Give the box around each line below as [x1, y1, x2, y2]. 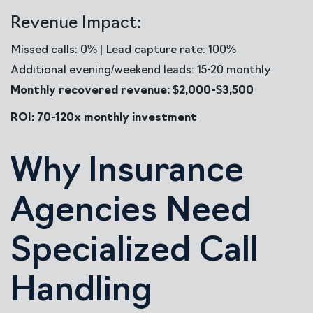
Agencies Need [10, 196, 252, 229]
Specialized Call [10, 235, 259, 269]
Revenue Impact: [10, 15, 141, 32]
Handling [10, 275, 152, 309]
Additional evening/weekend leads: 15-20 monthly [10, 65, 271, 76]
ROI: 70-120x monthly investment [10, 112, 197, 124]
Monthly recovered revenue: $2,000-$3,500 [10, 85, 254, 96]
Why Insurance [10, 156, 244, 189]
